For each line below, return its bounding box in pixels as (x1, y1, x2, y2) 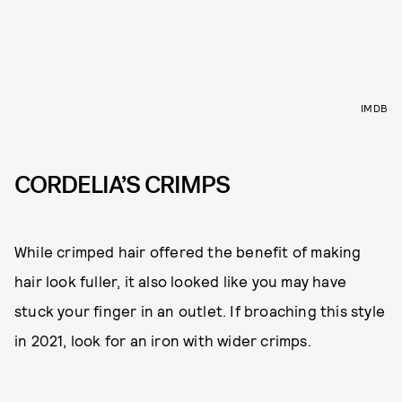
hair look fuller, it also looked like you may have (14, 272, 347, 291)
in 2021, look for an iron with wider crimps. (14, 331, 311, 350)
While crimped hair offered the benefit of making (14, 242, 362, 261)
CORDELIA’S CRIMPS (14, 168, 230, 201)
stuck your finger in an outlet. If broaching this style (14, 301, 386, 320)
